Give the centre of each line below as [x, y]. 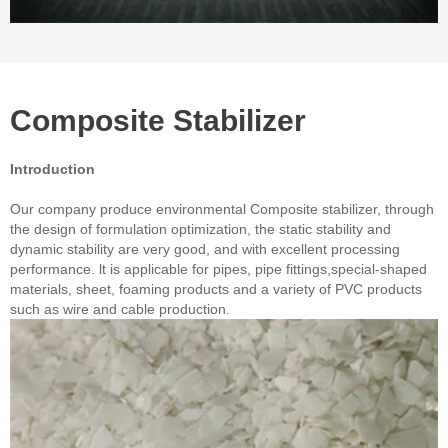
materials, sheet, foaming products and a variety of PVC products [216, 289]
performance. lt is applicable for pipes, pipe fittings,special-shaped [218, 269]
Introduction [52, 169]
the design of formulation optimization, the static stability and [200, 229]
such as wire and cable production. [120, 309]
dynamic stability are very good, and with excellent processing [205, 249]
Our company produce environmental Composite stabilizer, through [222, 209]
